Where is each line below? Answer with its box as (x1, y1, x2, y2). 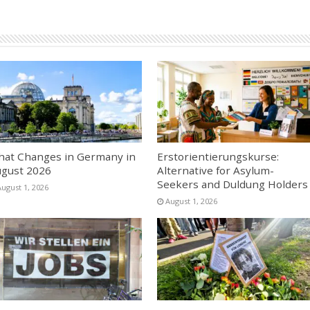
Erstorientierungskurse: (156, 149, 279, 164)
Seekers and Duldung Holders (156, 177, 308, 192)
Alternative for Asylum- (156, 163, 274, 178)
